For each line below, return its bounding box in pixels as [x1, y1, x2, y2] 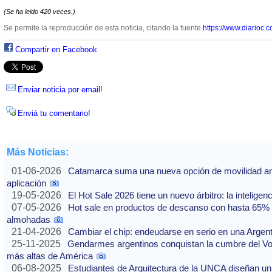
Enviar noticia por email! [18, 85, 103, 95]
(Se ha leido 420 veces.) [4, 8, 75, 16]
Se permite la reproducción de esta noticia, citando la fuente [4, 24, 203, 33]
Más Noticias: [7, 147, 69, 158]
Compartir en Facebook [15, 45, 97, 55]
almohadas [7, 214, 50, 225]
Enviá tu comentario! [18, 109, 90, 118]
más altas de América [7, 251, 93, 262]
